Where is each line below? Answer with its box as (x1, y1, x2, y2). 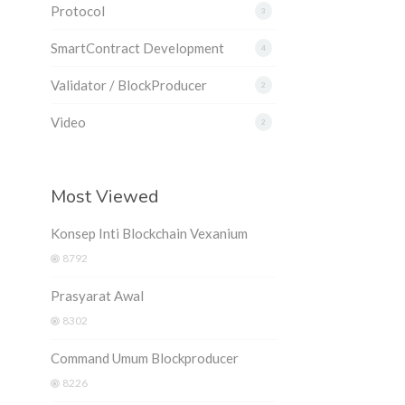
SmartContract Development (51, 40, 224, 56)
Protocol (51, 3, 105, 19)
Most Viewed (51, 184, 159, 209)
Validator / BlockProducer (51, 77, 207, 93)
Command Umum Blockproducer (51, 350, 239, 366)
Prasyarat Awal (51, 287, 144, 304)
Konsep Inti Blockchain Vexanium (51, 225, 248, 241)
